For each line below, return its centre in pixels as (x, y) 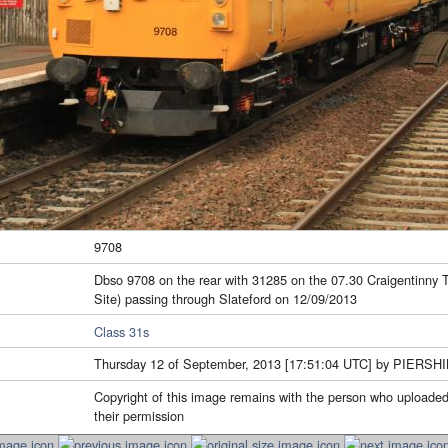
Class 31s (121, 331)
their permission (139, 416)
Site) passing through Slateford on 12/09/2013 (225, 298)
